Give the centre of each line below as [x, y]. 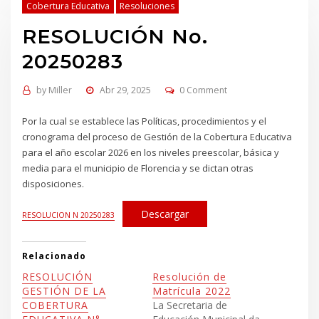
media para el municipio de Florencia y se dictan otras [138, 168]
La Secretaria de [190, 305]
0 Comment [204, 90]
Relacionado [54, 256]
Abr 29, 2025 [125, 90]
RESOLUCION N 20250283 [69, 215]
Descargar [164, 214]
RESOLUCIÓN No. [115, 36]
